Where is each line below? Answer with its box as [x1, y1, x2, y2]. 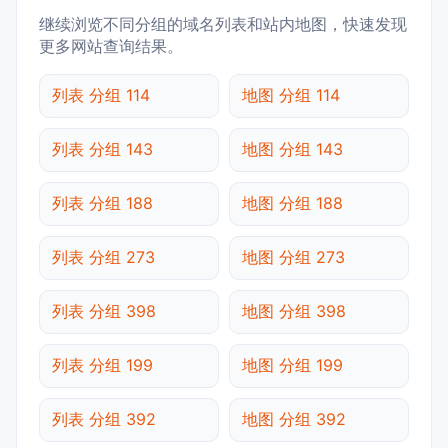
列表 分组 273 [52, 246, 155, 267]
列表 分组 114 [52, 84, 150, 105]
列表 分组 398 [52, 300, 156, 321]
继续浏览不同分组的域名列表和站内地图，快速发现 [39, 13, 407, 34]
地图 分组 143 [242, 138, 343, 159]
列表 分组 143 [52, 138, 153, 159]
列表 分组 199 [52, 354, 153, 375]
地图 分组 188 [242, 192, 343, 213]
